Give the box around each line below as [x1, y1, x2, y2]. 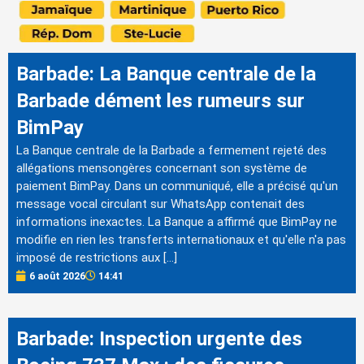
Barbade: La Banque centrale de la [16, 62, 316, 85]
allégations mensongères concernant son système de [16, 160, 307, 175]
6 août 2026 [29, 270, 85, 282]
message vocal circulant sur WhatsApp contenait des [16, 196, 305, 211]
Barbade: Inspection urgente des [16, 327, 302, 350]
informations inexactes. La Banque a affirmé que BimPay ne [16, 214, 337, 229]
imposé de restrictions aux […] [16, 249, 177, 265]
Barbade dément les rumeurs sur [16, 89, 305, 112]
